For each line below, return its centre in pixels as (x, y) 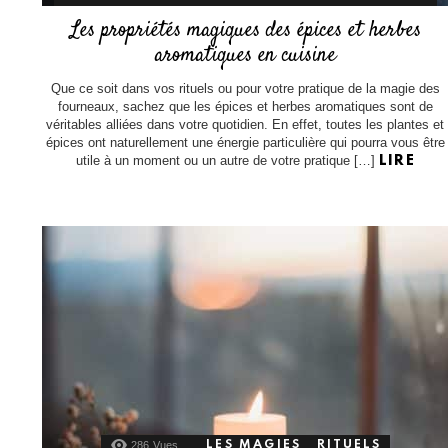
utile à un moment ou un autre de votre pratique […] (227, 161)
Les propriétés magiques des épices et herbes (245, 30)
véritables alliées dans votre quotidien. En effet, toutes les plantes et (245, 125)
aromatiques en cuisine (245, 55)
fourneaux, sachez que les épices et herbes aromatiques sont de (245, 107)
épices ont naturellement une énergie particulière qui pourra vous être (245, 143)
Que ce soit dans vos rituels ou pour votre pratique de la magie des (245, 89)
